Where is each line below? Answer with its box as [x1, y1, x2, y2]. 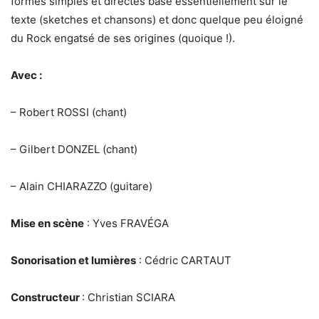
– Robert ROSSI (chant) [11, 105, 127, 119]
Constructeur [11, 291, 82, 304]
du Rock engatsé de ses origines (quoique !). [11, 31, 235, 45]
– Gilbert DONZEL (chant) [11, 142, 137, 156]
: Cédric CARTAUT [136, 253, 231, 267]
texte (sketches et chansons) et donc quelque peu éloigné [11, 13, 303, 26]
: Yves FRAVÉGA [84, 216, 169, 230]
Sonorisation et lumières [11, 253, 136, 267]
